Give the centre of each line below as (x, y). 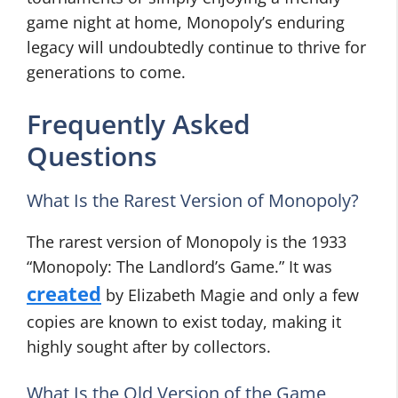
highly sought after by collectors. (149, 346)
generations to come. (106, 72)
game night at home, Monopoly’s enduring (186, 22)
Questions (92, 156)
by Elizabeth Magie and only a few (230, 295)
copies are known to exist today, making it (184, 322)
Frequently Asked (139, 124)
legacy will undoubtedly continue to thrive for (196, 47)
